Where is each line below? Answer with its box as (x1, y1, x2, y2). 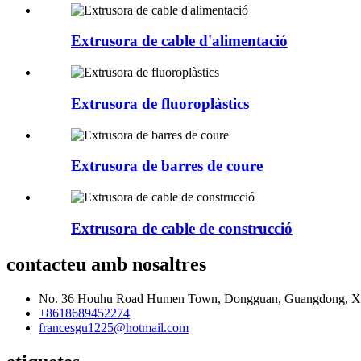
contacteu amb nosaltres (6, 253, 206, 275)
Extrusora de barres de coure (71, 157, 263, 175)
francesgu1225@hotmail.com (39, 320, 189, 334)
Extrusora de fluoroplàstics (71, 94, 249, 112)
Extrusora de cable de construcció (71, 219, 293, 237)
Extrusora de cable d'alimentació (71, 32, 288, 50)
